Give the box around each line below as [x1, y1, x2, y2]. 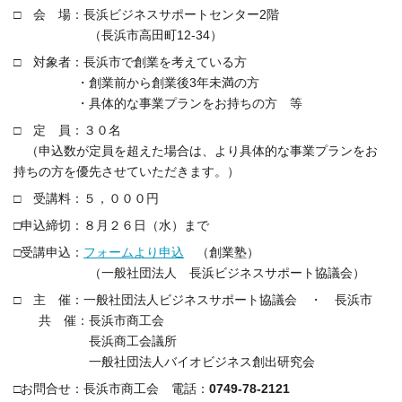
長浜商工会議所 [13, 334, 177, 349]
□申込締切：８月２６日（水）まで [13, 218, 209, 233]
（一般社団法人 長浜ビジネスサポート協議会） [13, 266, 365, 281]
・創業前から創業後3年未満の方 [13, 75, 259, 91]
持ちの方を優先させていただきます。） [13, 164, 240, 179]
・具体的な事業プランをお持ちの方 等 [13, 96, 302, 111]
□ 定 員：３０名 [13, 123, 121, 138]
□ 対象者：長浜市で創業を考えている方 [13, 55, 247, 70]
